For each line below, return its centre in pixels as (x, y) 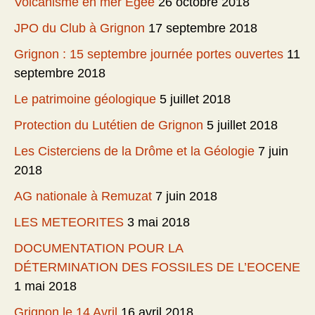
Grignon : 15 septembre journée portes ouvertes (149, 54)
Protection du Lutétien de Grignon (109, 125)
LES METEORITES (69, 222)
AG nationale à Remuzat (83, 196)
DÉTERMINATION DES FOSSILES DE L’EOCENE (157, 267)
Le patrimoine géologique (85, 99)
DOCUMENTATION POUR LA (98, 248)
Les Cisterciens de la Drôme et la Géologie (134, 151)
